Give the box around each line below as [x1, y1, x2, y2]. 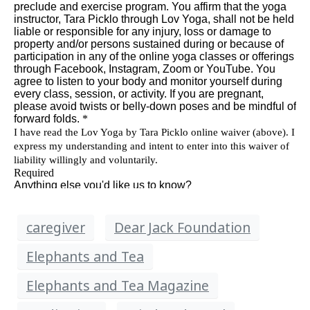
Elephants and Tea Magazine [26, 275, 209, 295]
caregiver [26, 217, 85, 237]
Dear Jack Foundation [114, 217, 250, 237]
